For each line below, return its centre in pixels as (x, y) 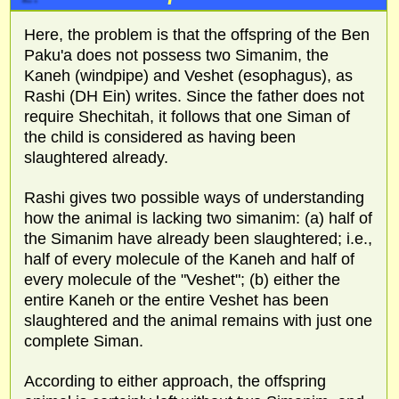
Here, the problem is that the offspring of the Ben (196, 35)
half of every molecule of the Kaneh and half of (189, 260)
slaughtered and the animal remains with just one (198, 321)
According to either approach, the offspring (175, 381)
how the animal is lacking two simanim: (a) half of (198, 219)
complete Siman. (83, 342)
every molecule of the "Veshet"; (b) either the (182, 280)
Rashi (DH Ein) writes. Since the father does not (194, 97)
